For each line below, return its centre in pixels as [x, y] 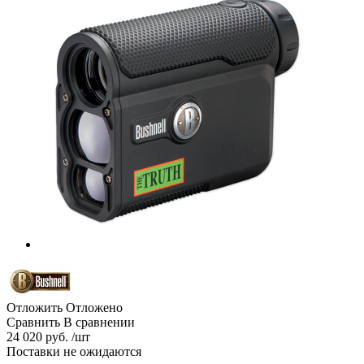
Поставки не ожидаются [74, 351]
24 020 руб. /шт [48, 336]
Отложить [35, 307]
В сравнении [99, 322]
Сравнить [33, 322]
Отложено [94, 307]
